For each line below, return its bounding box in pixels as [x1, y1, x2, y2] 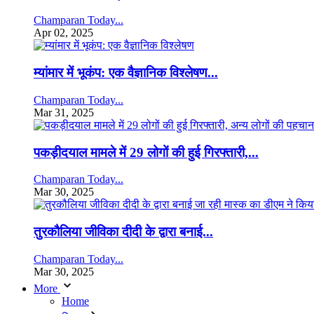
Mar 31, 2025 [34, 106, 94, 118]
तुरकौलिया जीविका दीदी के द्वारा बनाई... [34, 224, 213, 240]
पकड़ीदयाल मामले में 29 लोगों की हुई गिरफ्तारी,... [34, 144, 259, 160]
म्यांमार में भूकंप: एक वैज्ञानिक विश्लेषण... [34, 65, 218, 81]
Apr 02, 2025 [34, 27, 93, 39]
